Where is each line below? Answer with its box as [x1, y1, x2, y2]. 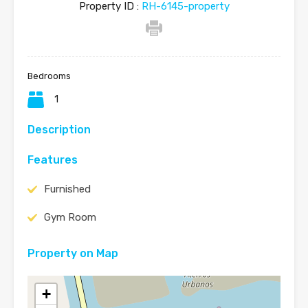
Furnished [44, 183, 91, 196]
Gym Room [44, 211, 96, 224]
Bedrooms [27, 71, 71, 82]
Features [27, 153, 78, 167]
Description [27, 123, 91, 137]
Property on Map [27, 247, 118, 261]
